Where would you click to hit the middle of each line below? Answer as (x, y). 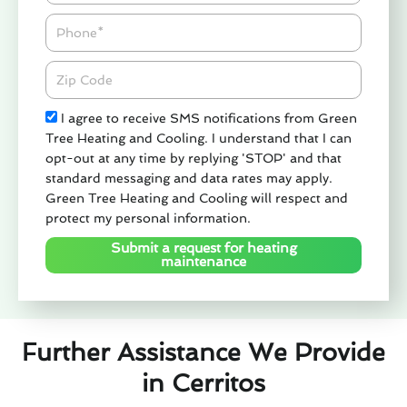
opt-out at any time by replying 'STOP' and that (194, 159)
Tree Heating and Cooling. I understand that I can (199, 139)
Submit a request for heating (203, 248)
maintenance (203, 262)
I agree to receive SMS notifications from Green (209, 119)
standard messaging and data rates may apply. (189, 179)
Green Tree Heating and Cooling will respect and (197, 199)
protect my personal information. (148, 218)
